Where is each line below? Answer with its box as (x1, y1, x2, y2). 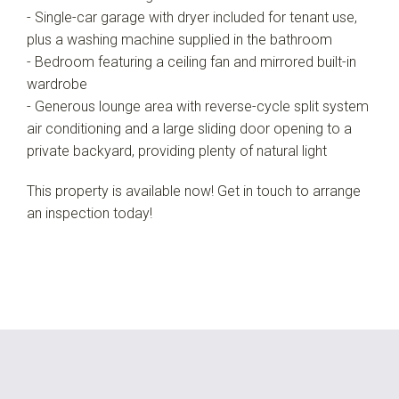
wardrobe (27, 76, 87, 93)
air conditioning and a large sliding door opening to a (27, 120, 352, 137)
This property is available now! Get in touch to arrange (27, 183, 361, 199)
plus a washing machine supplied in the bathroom (27, 31, 332, 48)
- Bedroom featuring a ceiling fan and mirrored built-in (27, 53, 356, 70)
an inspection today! (27, 205, 152, 222)
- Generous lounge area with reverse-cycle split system (27, 98, 369, 115)
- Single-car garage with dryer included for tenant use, (27, 9, 357, 26)
